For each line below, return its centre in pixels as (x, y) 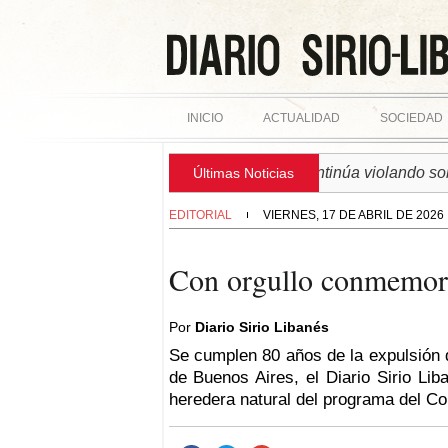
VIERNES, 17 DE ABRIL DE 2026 (351, 215)
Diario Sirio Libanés (261, 327)
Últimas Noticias (243, 173)
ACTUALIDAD (301, 118)
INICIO (205, 118)
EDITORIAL (200, 215)
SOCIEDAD (411, 118)
